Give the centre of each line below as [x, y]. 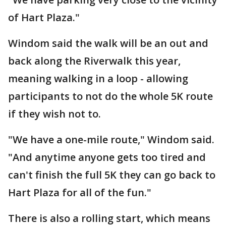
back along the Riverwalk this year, [94, 61]
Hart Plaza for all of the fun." [80, 192]
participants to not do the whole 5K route [110, 96]
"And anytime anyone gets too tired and [107, 157]
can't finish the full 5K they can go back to [112, 175]
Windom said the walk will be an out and [108, 43]
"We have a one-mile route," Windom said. [111, 139]
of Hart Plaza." [44, 17]
